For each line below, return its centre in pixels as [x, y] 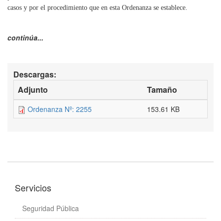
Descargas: [36, 74]
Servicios [33, 187]
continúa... [25, 37]
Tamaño [162, 90]
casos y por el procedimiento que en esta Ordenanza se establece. [97, 8]
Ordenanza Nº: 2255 [60, 109]
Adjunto [33, 90]
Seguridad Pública [51, 208]
